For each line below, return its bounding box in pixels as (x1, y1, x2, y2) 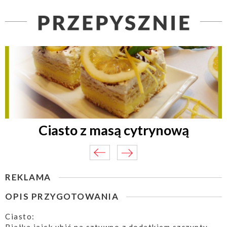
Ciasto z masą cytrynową (38, 122, 189, 139)
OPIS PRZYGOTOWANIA (5, 191, 119, 202)
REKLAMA (5, 172, 51, 183)
